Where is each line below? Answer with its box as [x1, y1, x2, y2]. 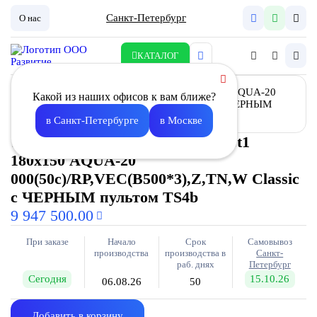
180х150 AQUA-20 [10, 151, 136, 170]
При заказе [25, 236, 69, 248]
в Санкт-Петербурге [45, 115, 139, 127]
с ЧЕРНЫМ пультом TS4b [10, 188, 198, 207]
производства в [165, 248, 226, 259]
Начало [107, 236, 136, 248]
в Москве [159, 115, 202, 127]
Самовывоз [247, 236, 292, 248]
